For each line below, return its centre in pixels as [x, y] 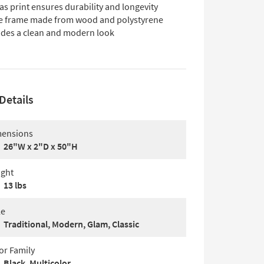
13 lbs [15, 185]
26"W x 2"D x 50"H [41, 146]
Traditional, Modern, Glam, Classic [71, 224]
